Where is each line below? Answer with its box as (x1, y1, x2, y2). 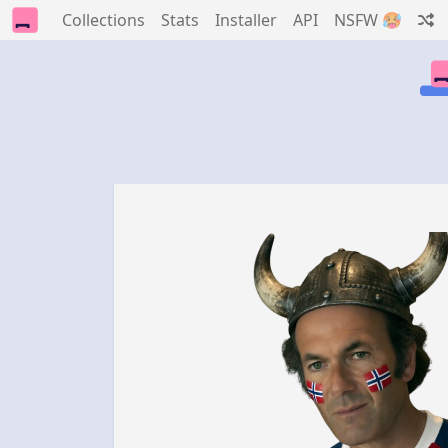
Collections (62, 9, 145, 31)
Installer (215, 9, 277, 31)
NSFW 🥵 (334, 9, 402, 31)
